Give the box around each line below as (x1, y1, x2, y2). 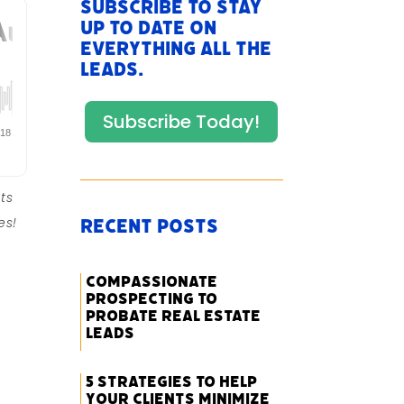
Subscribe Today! (103, 109, 261, 135)
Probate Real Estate (86, 306, 262, 326)
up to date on (80, 15, 217, 41)
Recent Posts (80, 214, 219, 240)
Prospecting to (86, 289, 218, 309)
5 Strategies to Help (86, 372, 258, 392)
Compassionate (86, 271, 218, 292)
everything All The (80, 36, 272, 62)
